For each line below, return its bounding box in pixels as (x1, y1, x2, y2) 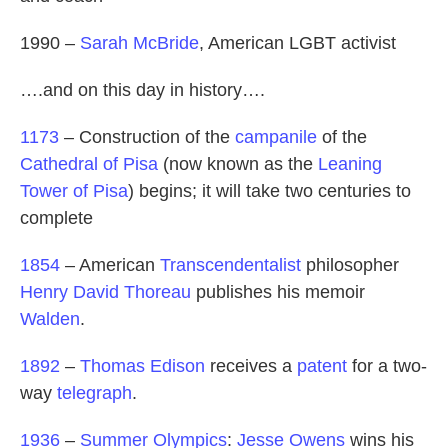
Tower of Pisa (20, 181, 128, 202)
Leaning (318, 154, 382, 175)
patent (297, 356, 347, 377)
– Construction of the (59, 127, 235, 148)
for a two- (347, 356, 427, 377)
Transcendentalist (160, 255, 301, 276)
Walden (20, 309, 80, 330)
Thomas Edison (80, 356, 205, 377)
